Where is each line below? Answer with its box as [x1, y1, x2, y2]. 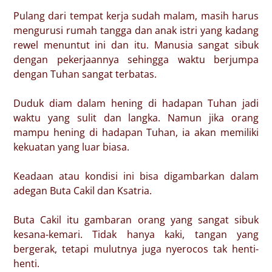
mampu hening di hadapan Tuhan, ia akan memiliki [13, 126, 259, 139]
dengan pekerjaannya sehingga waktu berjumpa [13, 53, 259, 66]
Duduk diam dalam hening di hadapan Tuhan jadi [13, 97, 259, 110]
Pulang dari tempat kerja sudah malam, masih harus [13, 9, 259, 22]
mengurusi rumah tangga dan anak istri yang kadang [13, 24, 259, 37]
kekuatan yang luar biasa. [13, 140, 132, 154]
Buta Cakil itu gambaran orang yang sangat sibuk [13, 213, 259, 226]
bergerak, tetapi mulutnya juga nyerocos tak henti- [13, 242, 259, 256]
